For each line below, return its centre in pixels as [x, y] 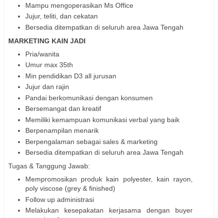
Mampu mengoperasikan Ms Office [79, 5]
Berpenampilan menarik [62, 131]
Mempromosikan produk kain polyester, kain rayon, [109, 179]
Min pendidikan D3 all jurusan [71, 76]
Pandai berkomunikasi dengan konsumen [89, 98]
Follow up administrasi [60, 199]
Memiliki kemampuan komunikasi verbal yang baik [102, 119]
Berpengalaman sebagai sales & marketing [91, 141]
